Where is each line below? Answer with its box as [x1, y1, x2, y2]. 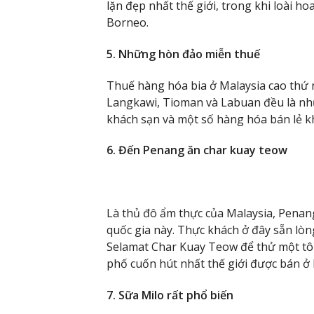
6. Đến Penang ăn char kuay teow [107, 142, 287, 158]
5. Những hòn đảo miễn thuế [107, 46, 260, 62]
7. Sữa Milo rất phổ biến [107, 287, 233, 303]
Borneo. [107, 14, 149, 30]
